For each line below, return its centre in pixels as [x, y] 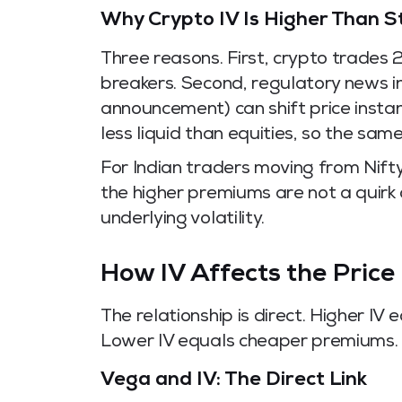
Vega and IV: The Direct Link [234, 382]
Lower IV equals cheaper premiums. [249, 343]
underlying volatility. [183, 220]
